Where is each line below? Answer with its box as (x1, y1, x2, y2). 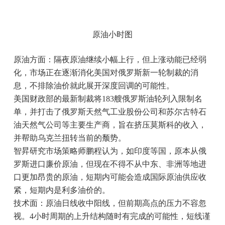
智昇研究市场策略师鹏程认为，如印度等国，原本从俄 (13, 147, 206, 155)
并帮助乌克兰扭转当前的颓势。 (13, 134, 126, 142)
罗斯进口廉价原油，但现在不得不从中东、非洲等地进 (13, 160, 206, 168)
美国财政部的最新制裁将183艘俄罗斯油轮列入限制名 (13, 94, 202, 103)
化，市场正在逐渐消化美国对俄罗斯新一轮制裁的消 (13, 68, 198, 77)
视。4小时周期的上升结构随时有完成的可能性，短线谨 (13, 212, 210, 220)
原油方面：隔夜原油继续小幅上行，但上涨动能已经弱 (13, 55, 206, 64)
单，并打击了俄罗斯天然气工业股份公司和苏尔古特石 (13, 107, 206, 116)
